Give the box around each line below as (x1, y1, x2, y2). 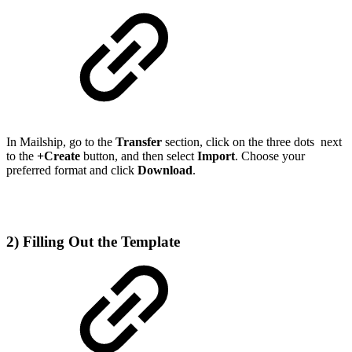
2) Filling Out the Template (6, 233, 180, 250)
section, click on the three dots (165, 134, 317, 148)
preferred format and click (6, 163, 137, 177)
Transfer (115, 134, 165, 148)
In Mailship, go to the (6, 134, 115, 148)
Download (137, 163, 192, 177)
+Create (37, 148, 80, 163)
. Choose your (235, 148, 305, 163)
